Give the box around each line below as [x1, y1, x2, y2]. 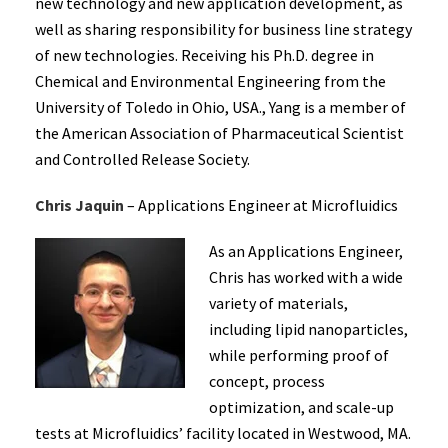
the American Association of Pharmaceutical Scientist [35, 123, 404, 143]
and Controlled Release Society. [35, 149, 250, 169]
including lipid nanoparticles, [209, 319, 408, 339]
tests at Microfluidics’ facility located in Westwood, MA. [35, 423, 411, 443]
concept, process [209, 371, 325, 391]
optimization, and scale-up [209, 397, 394, 417]
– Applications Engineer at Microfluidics [124, 195, 398, 215]
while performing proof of [209, 345, 389, 365]
